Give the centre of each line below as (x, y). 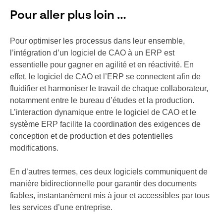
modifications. (34, 148)
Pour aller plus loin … (68, 16)
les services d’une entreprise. (61, 208)
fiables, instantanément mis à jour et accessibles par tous (110, 196)
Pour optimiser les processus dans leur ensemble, (97, 41)
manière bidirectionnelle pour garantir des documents (103, 184)
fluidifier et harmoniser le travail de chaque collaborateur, (109, 89)
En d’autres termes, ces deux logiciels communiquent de (109, 172)
